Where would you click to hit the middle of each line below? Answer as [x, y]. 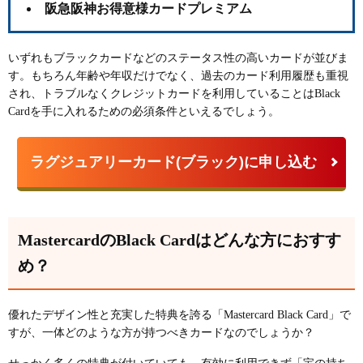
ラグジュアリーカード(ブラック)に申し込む [173, 162]
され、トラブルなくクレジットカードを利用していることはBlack [174, 93]
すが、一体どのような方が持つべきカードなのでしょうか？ [161, 332]
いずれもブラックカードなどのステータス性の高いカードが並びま [178, 58]
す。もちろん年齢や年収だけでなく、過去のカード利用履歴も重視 [178, 75]
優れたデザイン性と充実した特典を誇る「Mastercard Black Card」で [179, 314]
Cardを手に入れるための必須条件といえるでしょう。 [144, 111]
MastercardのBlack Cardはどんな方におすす [179, 239]
